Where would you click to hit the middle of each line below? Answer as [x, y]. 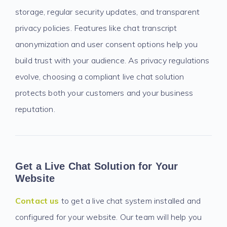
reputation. [35, 109]
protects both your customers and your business [104, 93]
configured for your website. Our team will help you [109, 217]
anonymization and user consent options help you [107, 44]
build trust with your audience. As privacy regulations [112, 60]
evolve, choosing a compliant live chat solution [100, 77]
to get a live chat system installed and [130, 201]
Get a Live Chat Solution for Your [97, 166]
